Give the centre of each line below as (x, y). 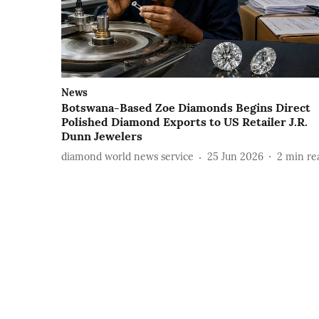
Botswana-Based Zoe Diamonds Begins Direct (186, 107)
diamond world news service (127, 157)
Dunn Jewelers (102, 136)
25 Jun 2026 (235, 157)
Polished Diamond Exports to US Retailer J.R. (184, 121)
